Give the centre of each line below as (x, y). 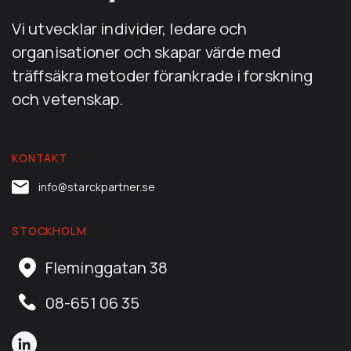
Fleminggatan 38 (107, 268)
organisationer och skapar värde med (147, 51)
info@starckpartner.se (97, 187)
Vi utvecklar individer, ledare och (130, 28)
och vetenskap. (68, 98)
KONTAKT (40, 158)
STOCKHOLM (49, 231)
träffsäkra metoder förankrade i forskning (163, 75)
